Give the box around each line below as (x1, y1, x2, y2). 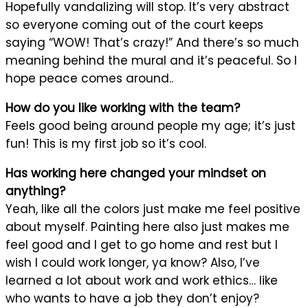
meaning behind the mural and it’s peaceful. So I (5, 52, 297, 69)
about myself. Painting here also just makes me (5, 218, 289, 235)
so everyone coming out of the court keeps (5, 16, 263, 33)
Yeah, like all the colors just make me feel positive (5, 200, 300, 217)
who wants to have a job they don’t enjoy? (5, 289, 259, 307)
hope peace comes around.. (5, 69, 173, 87)
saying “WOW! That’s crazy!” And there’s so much (5, 34, 299, 51)
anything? (5, 182, 65, 199)
